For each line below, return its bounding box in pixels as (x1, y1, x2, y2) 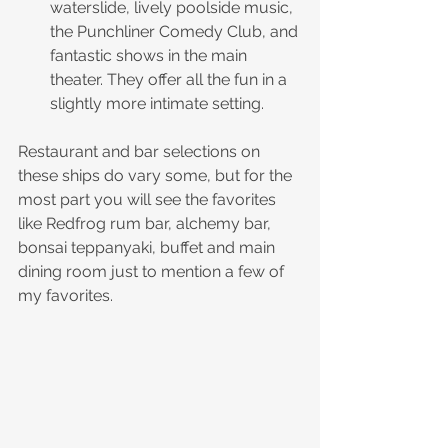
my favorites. (18, 286, 117, 306)
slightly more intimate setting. (50, 94, 264, 114)
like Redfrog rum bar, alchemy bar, (18, 214, 275, 234)
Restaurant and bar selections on (18, 142, 264, 162)
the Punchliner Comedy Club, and (50, 22, 302, 42)
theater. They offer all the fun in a (50, 70, 291, 90)
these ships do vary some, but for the (18, 166, 296, 186)
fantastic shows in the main (50, 46, 251, 66)
